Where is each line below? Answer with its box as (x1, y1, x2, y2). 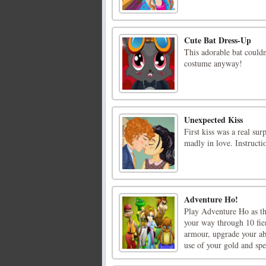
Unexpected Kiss (184, 113, 243, 126)
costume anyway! (184, 58, 242, 69)
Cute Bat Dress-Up (184, 34, 251, 46)
